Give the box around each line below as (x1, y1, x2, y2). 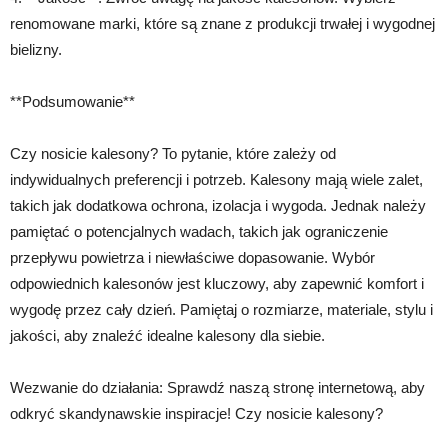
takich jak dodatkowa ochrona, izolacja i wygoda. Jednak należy (10, 197, 426, 214)
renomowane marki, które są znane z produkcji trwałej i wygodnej (10, 15, 435, 32)
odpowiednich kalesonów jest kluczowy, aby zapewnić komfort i (10, 275, 424, 292)
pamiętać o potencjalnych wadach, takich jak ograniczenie (10, 223, 388, 240)
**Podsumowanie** (10, 93, 135, 110)
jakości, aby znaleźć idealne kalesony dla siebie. (10, 327, 325, 344)
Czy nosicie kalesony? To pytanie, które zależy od (10, 145, 336, 162)
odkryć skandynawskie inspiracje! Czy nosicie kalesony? (10, 405, 383, 422)
